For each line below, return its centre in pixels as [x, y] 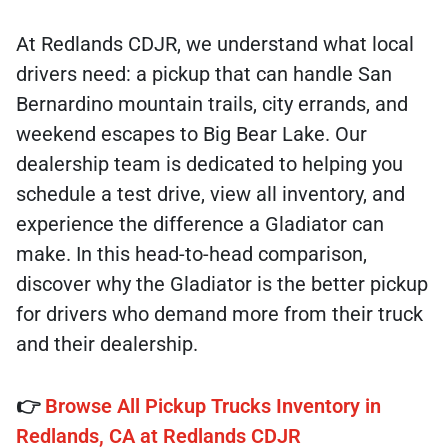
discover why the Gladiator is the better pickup [222, 284]
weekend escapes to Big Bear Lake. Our [191, 134]
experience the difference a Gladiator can [200, 224]
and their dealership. [107, 344]
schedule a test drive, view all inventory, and [210, 194]
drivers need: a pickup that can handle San [204, 74]
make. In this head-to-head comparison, [191, 254]
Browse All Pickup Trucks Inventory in [213, 406]
